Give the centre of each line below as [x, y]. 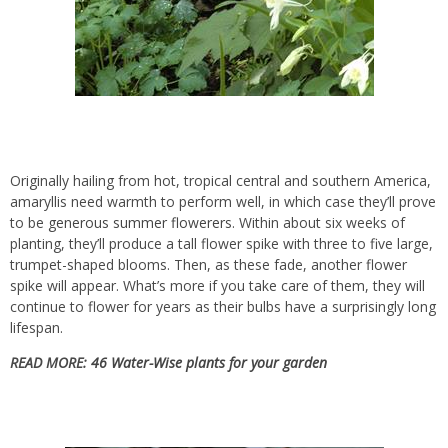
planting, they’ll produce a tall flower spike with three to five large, [221, 244]
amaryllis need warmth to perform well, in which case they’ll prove [223, 202]
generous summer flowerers [140, 223]
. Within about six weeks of [318, 223]
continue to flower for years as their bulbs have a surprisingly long [223, 307]
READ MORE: [50, 363]
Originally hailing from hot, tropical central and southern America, [220, 181]
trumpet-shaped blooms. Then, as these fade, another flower [208, 265]
